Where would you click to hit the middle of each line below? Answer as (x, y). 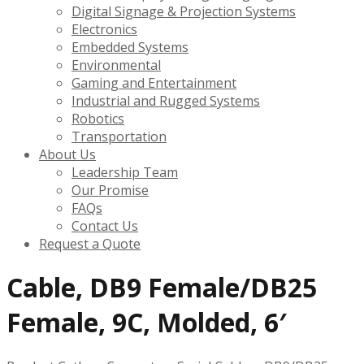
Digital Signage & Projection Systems (184, 11)
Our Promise (110, 190)
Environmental (116, 65)
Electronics (104, 29)
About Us (67, 154)
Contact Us (105, 225)
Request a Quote (90, 243)
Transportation (119, 136)
